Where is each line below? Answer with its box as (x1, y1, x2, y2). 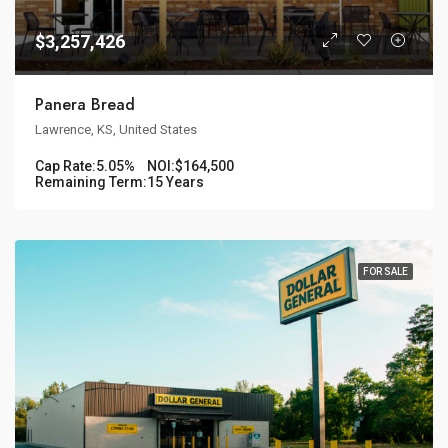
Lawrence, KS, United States (35, 121, 197, 137)
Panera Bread (35, 92, 135, 116)
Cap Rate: (35, 157, 96, 174)
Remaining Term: (35, 173, 147, 190)
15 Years (147, 173, 204, 190)
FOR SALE (363, 265, 408, 277)
